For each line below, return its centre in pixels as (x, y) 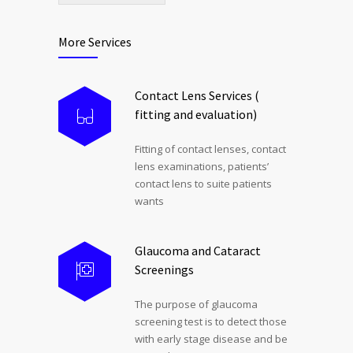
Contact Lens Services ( (197, 95)
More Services (95, 41)
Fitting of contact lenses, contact (210, 149)
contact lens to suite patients (203, 183)
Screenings (164, 269)
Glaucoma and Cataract (198, 250)
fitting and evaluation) (196, 114)
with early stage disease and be (211, 338)
